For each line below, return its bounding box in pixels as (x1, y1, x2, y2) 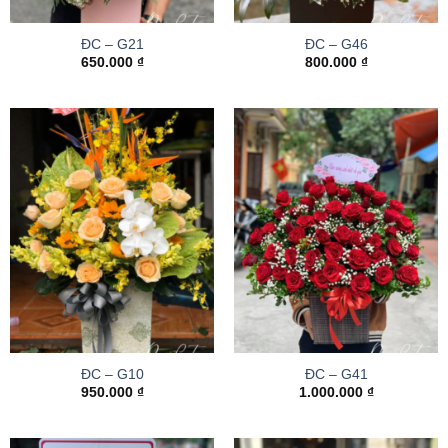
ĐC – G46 (304, 36, 368, 52)
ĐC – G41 (304, 366, 368, 382)
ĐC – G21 (80, 36, 144, 52)
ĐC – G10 (80, 366, 144, 382)
